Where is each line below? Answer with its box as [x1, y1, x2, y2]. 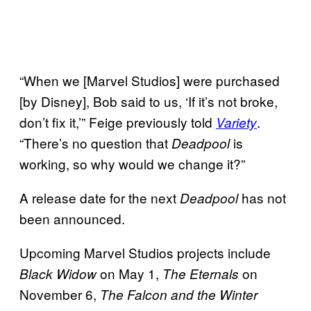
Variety [216, 112, 257, 131]
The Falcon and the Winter [100, 285, 258, 303]
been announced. [19, 208, 125, 228]
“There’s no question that [19, 133, 171, 152]
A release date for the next [19, 187, 180, 207]
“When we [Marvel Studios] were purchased [19, 70, 280, 90]
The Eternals [162, 264, 239, 283]
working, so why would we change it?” [19, 153, 245, 173]
